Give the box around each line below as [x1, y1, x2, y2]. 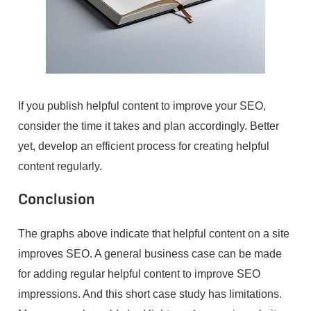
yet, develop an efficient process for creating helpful [17, 140, 269, 153]
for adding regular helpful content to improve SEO [17, 267, 260, 280]
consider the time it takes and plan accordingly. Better [17, 119, 279, 133]
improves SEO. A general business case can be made [17, 246, 282, 260]
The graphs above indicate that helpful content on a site [17, 226, 289, 239]
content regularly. [17, 160, 102, 173]
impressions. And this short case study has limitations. [17, 287, 282, 300]
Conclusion [17, 190, 95, 210]
